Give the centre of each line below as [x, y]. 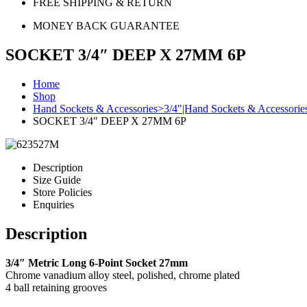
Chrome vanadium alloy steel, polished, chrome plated [123, 275]
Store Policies [62, 192]
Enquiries [53, 204]
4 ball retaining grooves [56, 287]
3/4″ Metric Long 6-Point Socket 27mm [97, 262]
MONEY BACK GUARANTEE [106, 26]
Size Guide [57, 180]
